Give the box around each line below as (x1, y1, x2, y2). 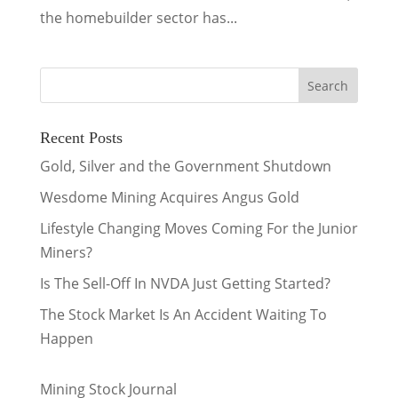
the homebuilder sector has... (39, 8, 237, 28)
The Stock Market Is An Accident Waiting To (39, 305, 327, 324)
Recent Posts (39, 129, 123, 147)
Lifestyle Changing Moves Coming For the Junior (39, 219, 358, 238)
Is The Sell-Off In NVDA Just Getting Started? (39, 274, 330, 293)
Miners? (39, 243, 92, 262)
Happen (39, 329, 93, 348)
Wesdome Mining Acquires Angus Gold (39, 187, 299, 207)
